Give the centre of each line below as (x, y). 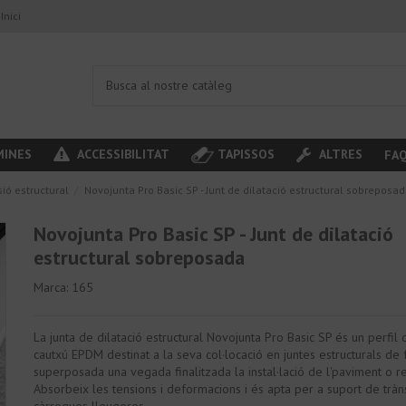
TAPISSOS (246, 154)
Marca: (51, 288)
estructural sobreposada (140, 257)
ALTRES (338, 154)
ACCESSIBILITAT (122, 154)
